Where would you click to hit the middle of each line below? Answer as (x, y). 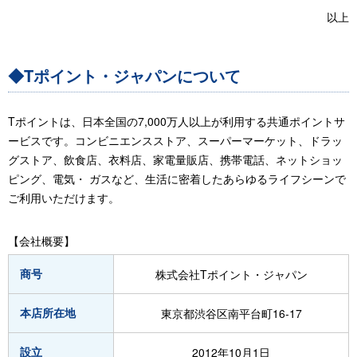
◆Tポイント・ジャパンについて (124, 75)
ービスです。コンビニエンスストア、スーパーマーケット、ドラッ (175, 140)
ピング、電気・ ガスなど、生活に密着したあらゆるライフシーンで (177, 178)
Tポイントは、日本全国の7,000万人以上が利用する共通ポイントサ (177, 121)
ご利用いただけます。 (64, 198)
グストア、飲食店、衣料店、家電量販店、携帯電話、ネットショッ (175, 159)
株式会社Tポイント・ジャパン (231, 274)
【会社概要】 (41, 241)
